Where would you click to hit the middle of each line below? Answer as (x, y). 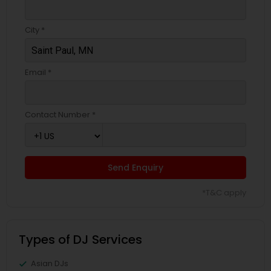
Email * (38, 73)
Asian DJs (50, 264)
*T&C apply (224, 193)
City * (35, 30)
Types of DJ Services (80, 240)
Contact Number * (60, 115)
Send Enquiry (135, 168)
